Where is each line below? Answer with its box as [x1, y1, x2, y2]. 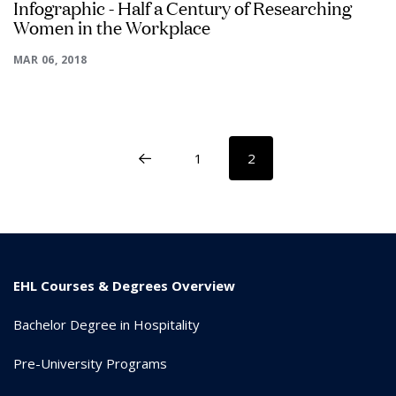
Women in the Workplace [13, 14, 210, 39]
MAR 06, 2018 [13, 52, 88, 67]
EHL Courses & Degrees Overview [13, 277, 235, 294]
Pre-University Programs [13, 354, 167, 372]
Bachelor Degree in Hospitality [13, 316, 200, 333]
